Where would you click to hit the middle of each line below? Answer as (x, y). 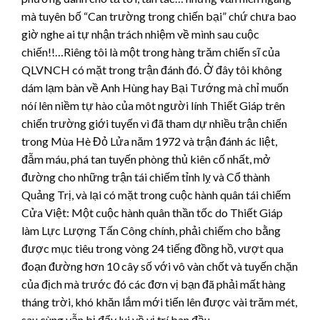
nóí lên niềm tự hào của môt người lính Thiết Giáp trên (153, 105)
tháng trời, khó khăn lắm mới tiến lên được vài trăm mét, (159, 301)
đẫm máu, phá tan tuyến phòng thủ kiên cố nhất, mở (146, 159)
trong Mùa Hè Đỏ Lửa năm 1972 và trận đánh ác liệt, (149, 141)
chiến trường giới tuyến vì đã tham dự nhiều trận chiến (154, 123)
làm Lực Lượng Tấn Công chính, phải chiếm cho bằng (151, 230)
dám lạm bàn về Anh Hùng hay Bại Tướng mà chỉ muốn (155, 87)
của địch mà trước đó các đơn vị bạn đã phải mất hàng (154, 284)
